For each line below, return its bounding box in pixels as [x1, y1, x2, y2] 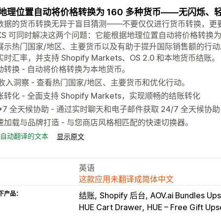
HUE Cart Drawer [79, 202, 142, 212]
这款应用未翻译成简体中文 [79, 174, 174, 184]
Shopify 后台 [100, 190, 146, 200]
